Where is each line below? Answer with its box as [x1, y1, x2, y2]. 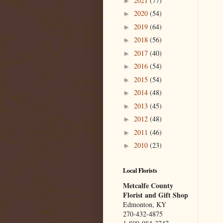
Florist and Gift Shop [123, 189, 188, 200]
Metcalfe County [123, 180, 173, 191]
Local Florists [123, 166, 157, 175]
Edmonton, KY [123, 199, 166, 209]
